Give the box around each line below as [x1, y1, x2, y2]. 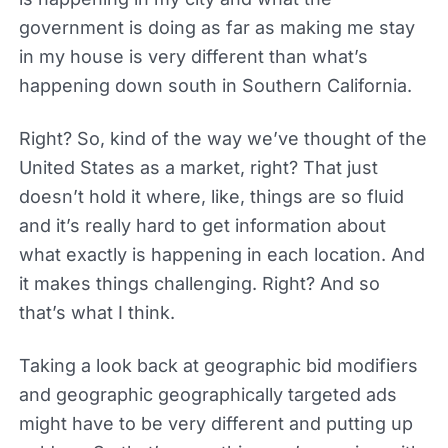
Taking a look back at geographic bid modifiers [18, 354, 418, 376]
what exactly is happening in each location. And [18, 243, 425, 265]
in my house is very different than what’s [18, 45, 368, 67]
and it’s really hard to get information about [18, 214, 386, 236]
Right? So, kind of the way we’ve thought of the [18, 127, 427, 149]
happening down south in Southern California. [18, 74, 412, 96]
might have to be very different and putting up [18, 412, 413, 434]
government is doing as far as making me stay [18, 16, 415, 38]
